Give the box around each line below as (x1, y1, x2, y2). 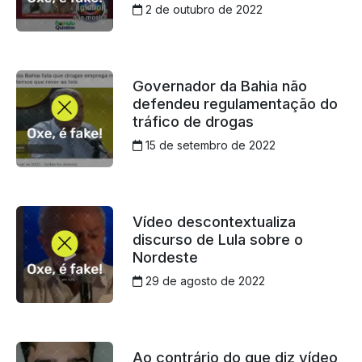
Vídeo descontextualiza (132, 213, 296, 231)
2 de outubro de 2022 (141, 2, 263, 17)
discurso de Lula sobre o (132, 230, 303, 249)
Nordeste (132, 248, 198, 267)
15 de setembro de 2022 (141, 138, 276, 153)
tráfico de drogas (132, 112, 254, 131)
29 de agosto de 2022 (141, 274, 265, 288)
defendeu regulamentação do (132, 95, 338, 113)
